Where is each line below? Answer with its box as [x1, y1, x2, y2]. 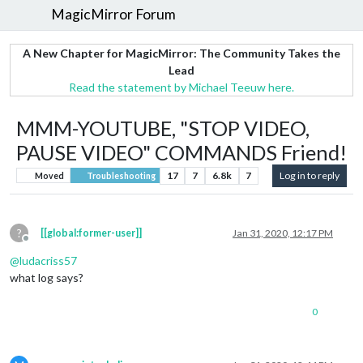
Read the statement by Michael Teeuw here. [69, 79, 294, 94]
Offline [25, 237, 56, 250]
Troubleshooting [84, 170, 156, 181]
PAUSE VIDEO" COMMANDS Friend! [16, 139, 347, 164]
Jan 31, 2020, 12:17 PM [233, 226, 333, 239]
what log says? [10, 270, 83, 284]
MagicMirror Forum [51, 6, 177, 23]
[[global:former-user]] [41, 226, 142, 239]
